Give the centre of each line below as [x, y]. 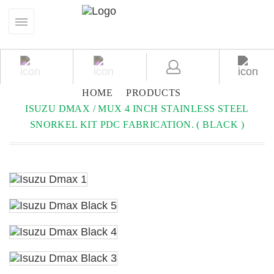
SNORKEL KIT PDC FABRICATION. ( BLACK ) [137, 124]
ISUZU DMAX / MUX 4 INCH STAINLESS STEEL [137, 109]
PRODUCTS [154, 93]
